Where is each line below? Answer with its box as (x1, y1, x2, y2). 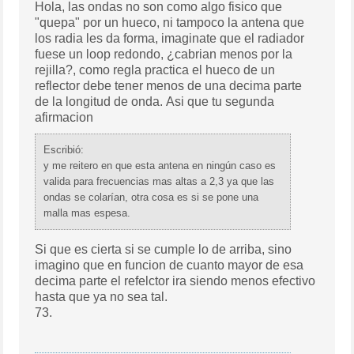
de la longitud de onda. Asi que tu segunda (35, 95, 275, 109)
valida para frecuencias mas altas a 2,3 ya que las (43, 175, 275, 188)
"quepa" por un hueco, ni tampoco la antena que (35, 16, 305, 30)
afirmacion (35, 111, 94, 125)
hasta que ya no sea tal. (35, 290, 168, 304)
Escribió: (43, 144, 85, 156)
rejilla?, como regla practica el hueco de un (35, 63, 276, 77)
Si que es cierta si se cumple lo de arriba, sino (35, 243, 292, 257)
